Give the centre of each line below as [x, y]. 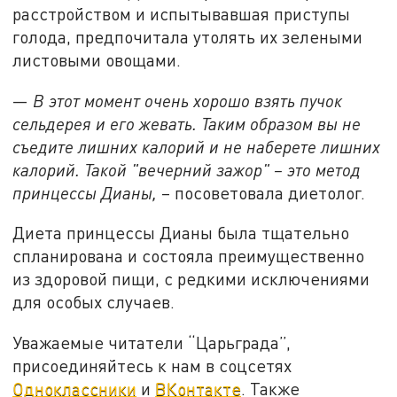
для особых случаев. [94, 302]
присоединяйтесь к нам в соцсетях [152, 365]
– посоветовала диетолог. [261, 192]
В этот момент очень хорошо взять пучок [186, 100]
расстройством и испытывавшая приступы [182, 13]
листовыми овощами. [97, 59]
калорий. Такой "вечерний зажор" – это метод [187, 169]
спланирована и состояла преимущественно [189, 256]
